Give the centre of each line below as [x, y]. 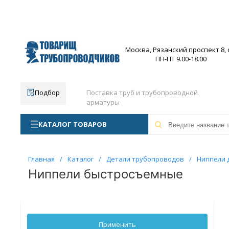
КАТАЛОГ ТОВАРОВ [72, 124]
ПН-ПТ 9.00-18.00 [181, 59]
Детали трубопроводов [145, 159]
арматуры [103, 102]
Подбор [47, 93]
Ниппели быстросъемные [105, 174]
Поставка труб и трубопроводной [142, 93]
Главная [41, 159]
